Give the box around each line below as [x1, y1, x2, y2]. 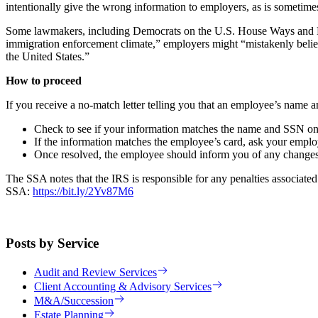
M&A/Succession [34, 294, 114, 307]
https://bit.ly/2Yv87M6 [33, 185, 133, 198]
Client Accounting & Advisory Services [34, 280, 212, 292]
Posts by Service [6, 236, 99, 251]
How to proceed [6, 75, 82, 87]
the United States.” [6, 50, 89, 63]
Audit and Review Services [34, 265, 157, 278]
